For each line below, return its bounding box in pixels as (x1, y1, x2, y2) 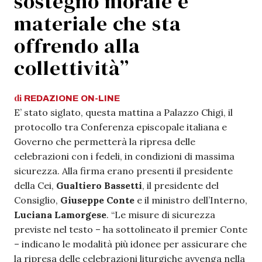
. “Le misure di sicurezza (106, 209, 215, 220)
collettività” (14, 54, 129, 82)
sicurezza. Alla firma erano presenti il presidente (14, 165, 233, 177)
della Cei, (14, 180, 56, 191)
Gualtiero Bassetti (56, 180, 142, 191)
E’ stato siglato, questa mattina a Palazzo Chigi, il (14, 106, 233, 118)
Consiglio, (14, 194, 60, 206)
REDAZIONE (24, 94, 78, 103)
